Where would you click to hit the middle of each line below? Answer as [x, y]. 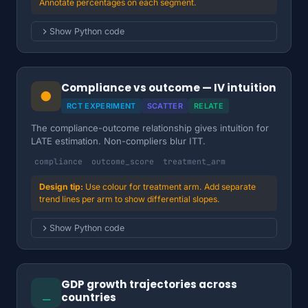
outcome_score [123, 161]
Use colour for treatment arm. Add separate [170, 187]
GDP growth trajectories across [149, 284]
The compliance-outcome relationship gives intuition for [150, 128]
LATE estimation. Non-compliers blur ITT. [118, 141]
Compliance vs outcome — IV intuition [169, 88]
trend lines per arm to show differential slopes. [130, 199]
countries [89, 297]
